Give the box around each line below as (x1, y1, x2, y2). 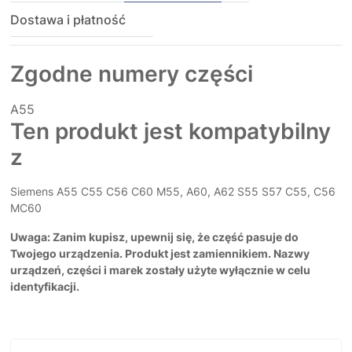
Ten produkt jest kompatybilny (10, 118, 331, 145)
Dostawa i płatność (10, 12, 126, 28)
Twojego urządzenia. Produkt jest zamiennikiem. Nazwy (10, 247, 310, 261)
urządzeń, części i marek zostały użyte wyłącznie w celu (10, 263, 310, 277)
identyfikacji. (10, 280, 79, 294)
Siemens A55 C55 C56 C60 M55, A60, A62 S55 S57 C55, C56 (10, 185, 335, 199)
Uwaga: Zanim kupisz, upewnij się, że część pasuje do (10, 230, 299, 244)
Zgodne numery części (10, 60, 253, 88)
